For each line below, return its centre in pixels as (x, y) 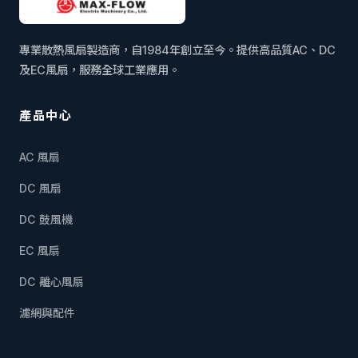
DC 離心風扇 (52, 282)
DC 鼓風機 (46, 220)
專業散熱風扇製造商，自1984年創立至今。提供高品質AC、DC (177, 50)
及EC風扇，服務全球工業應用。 (99, 70)
